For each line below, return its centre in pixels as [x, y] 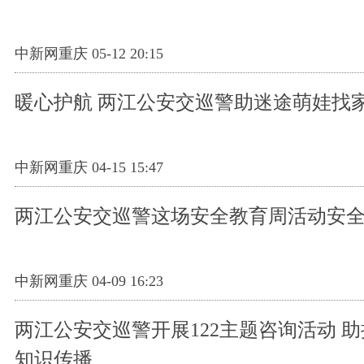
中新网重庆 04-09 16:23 [89, 282]
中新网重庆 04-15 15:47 [89, 168]
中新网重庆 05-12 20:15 [89, 54]
